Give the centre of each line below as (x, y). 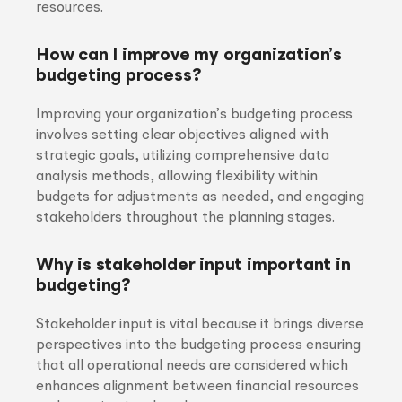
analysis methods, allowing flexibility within (177, 177)
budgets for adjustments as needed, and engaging (200, 197)
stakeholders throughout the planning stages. (185, 218)
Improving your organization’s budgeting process (194, 115)
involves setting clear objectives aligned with (182, 135)
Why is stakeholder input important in (193, 266)
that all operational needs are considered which (192, 366)
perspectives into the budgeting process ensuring (198, 345)
